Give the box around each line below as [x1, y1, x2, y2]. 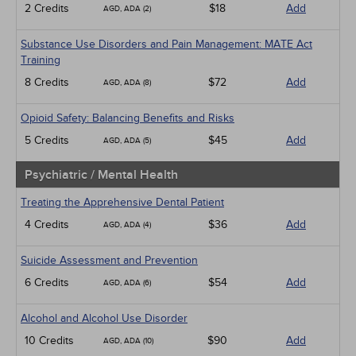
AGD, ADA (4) [103, 220, 151, 230]
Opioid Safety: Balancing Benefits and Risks [21, 111, 234, 125]
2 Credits [25, 2, 69, 15]
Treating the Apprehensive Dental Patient [21, 195, 224, 209]
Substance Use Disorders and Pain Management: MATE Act [21, 37, 312, 51]
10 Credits [25, 334, 74, 347]
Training [21, 53, 60, 67]
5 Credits [25, 133, 69, 147]
